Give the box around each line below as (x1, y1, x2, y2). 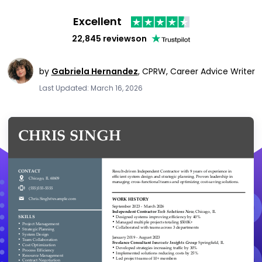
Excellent (73, 14, 122, 29)
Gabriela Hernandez (51, 65, 138, 77)
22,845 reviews (72, 32, 136, 44)
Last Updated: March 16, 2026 (39, 82, 143, 93)
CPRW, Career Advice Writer (142, 65, 255, 77)
